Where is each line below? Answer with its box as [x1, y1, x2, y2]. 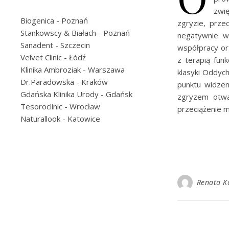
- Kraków [74, 77, 108, 87]
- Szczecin [53, 40, 90, 50]
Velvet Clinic [20, 52, 62, 62]
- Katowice [60, 113, 100, 124]
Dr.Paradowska [20, 77, 74, 87]
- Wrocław [62, 101, 100, 111]
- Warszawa [81, 64, 125, 75]
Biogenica [20, 15, 54, 26]
